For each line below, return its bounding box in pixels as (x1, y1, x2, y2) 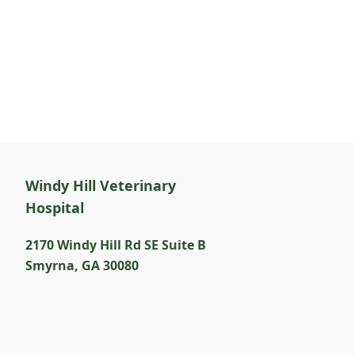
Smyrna (25, 256, 74, 274)
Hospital (25, 197, 84, 217)
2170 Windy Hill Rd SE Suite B (25, 235, 206, 254)
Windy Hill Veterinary (25, 175, 176, 195)
